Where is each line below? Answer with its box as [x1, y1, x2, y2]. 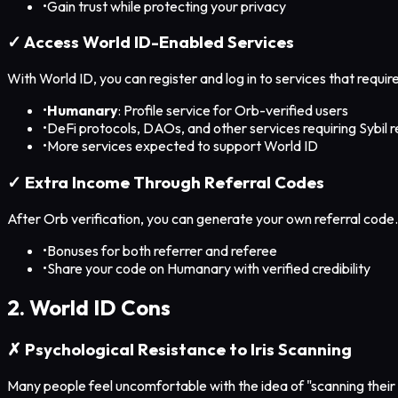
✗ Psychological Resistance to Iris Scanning [7, 338, 352, 361]
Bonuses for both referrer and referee [47, 241, 277, 259]
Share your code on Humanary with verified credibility [47, 259, 370, 277]
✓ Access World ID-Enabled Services [7, 31, 294, 53]
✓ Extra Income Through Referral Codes [7, 171, 324, 193]
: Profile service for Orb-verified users [118, 101, 348, 120]
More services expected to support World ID [47, 137, 318, 155]
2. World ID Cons [7, 294, 171, 322]
